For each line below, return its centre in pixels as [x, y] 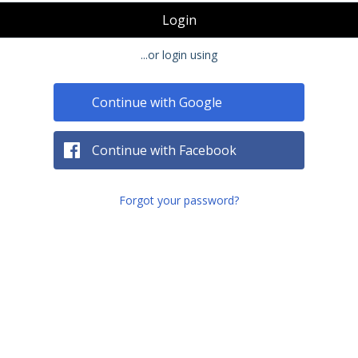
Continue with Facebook [165, 150]
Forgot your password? [179, 200]
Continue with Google [157, 102]
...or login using [179, 55]
